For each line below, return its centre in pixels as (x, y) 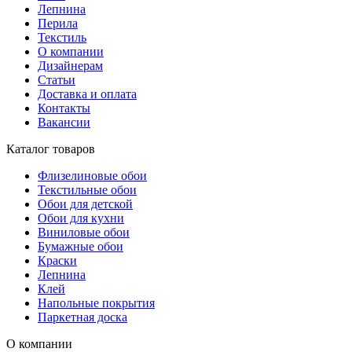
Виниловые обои (84, 233)
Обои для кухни (81, 218)
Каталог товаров (51, 149)
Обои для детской (85, 204)
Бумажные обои (81, 247)
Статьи (57, 80)
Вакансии (64, 123)
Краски (57, 261)
